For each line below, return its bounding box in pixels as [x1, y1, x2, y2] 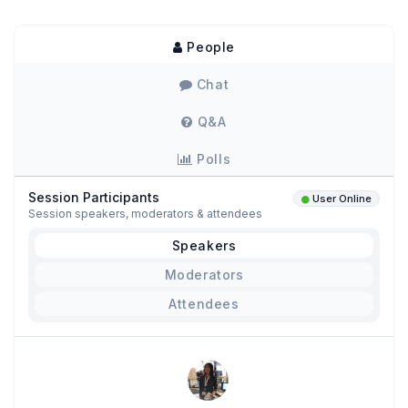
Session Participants [28, 189, 159, 206]
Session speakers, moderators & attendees [28, 207, 262, 221]
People [182, 39, 235, 56]
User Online [312, 192, 372, 206]
